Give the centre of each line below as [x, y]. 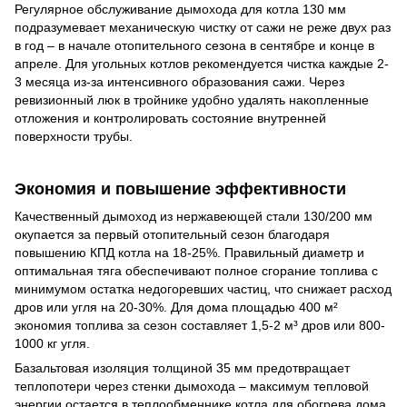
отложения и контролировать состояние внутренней [170, 118]
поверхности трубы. [74, 136]
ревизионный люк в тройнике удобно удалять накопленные [192, 99]
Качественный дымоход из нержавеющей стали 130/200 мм [194, 216]
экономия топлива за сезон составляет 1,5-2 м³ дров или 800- [200, 325]
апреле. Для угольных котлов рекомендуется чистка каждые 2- [202, 63]
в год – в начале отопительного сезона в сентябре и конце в [194, 45]
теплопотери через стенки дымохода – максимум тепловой [192, 386]
